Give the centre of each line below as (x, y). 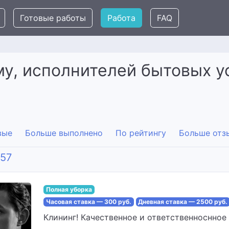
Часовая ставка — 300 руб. (88, 202)
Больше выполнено (64, 133)
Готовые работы (53, 18)
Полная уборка (69, 189)
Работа (121, 18)
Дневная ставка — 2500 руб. (183, 202)
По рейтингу (141, 133)
